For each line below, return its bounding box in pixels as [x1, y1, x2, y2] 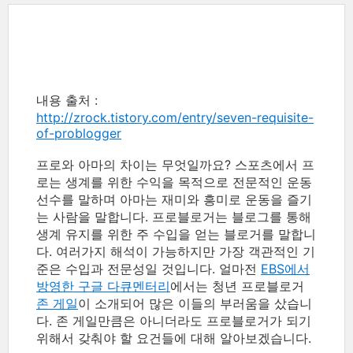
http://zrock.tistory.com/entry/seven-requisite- [36, 110, 314, 125]
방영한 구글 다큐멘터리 [36, 278, 170, 294]
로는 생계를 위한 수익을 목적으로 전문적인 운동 [36, 174, 312, 190]
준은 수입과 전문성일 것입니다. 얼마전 [36, 261, 261, 277]
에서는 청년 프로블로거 [170, 278, 304, 294]
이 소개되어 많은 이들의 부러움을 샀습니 [78, 295, 312, 311]
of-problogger [36, 125, 121, 141]
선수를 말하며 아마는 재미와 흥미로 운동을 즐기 [36, 191, 312, 207]
